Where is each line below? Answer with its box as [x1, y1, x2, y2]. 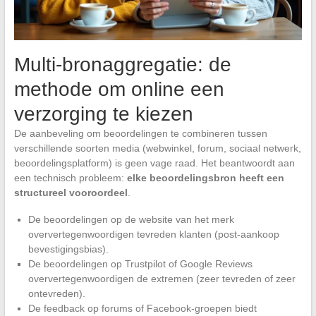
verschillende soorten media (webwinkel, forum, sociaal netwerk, [13, 142, 301, 154]
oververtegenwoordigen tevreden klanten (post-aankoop [28, 228, 279, 240]
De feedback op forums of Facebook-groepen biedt [28, 302, 257, 314]
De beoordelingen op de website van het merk [28, 213, 234, 225]
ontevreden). [28, 287, 85, 299]
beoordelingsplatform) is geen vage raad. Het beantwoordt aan [13, 157, 295, 169]
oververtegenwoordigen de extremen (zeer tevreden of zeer [28, 272, 296, 284]
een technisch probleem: [13, 171, 127, 183]
